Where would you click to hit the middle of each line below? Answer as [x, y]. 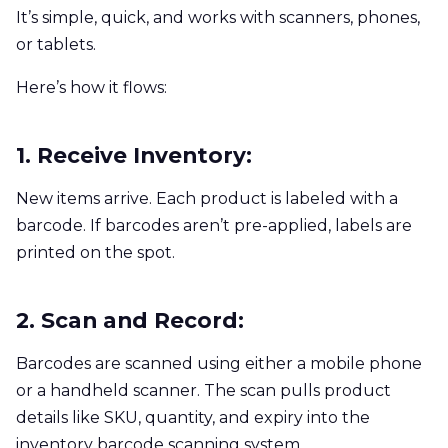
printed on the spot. [95, 252]
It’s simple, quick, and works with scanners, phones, [218, 17]
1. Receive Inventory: [134, 154]
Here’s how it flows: [91, 87]
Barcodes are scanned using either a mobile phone [219, 363]
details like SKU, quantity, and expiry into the [193, 417]
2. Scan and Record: [130, 319]
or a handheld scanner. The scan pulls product [203, 390]
